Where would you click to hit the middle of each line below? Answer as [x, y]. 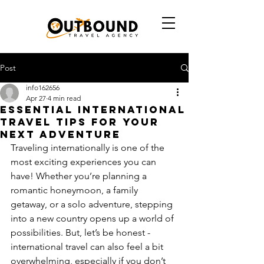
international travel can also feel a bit [88, 247]
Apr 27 [36, 98]
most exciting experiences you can [85, 162]
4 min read [64, 98]
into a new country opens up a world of [93, 218]
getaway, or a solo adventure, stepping [93, 204]
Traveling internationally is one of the [89, 148]
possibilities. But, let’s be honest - [82, 232]
